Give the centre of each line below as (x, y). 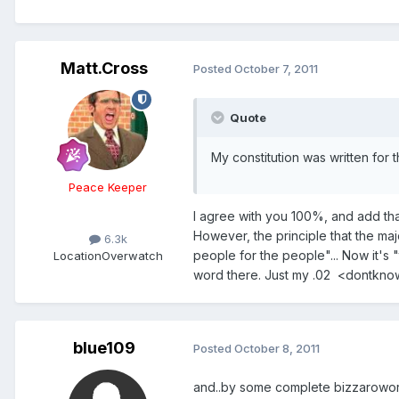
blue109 (104, 347)
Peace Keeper (108, 187)
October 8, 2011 (277, 349)
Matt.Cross (104, 68)
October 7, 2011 (276, 69)
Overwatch (132, 255)
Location (77, 255)
